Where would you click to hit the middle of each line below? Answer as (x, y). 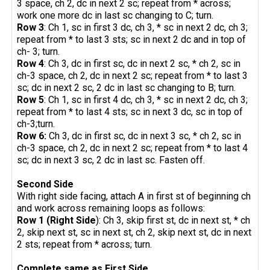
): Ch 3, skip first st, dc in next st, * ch (173, 221)
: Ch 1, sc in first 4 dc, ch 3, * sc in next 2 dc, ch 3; (146, 100)
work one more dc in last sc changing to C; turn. (115, 16)
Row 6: (33, 136)
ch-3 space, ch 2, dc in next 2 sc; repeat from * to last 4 (133, 148)
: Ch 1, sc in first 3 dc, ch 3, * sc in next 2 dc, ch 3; (146, 28)
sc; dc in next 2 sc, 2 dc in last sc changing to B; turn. (127, 88)
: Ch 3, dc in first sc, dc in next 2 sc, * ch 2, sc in (143, 64)
